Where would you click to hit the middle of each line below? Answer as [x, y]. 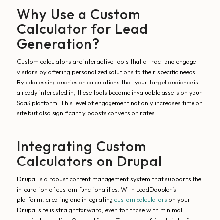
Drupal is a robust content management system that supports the [109, 179]
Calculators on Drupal [89, 161]
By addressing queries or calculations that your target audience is [107, 82]
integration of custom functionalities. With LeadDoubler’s [96, 189]
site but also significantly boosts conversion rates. [86, 113]
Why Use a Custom [78, 14]
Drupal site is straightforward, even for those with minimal [99, 210]
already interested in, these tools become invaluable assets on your [109, 93]
